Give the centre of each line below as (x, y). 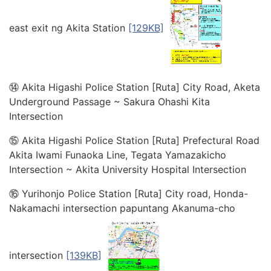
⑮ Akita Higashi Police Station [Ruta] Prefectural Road (134, 141)
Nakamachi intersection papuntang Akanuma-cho (122, 208)
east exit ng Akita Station (69, 28)
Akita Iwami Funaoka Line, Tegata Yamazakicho (118, 155)
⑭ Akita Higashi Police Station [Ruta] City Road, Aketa (135, 87)
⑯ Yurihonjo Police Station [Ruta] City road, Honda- (129, 194)
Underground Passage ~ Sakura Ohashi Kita (109, 102)
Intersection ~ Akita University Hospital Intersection (128, 170)
